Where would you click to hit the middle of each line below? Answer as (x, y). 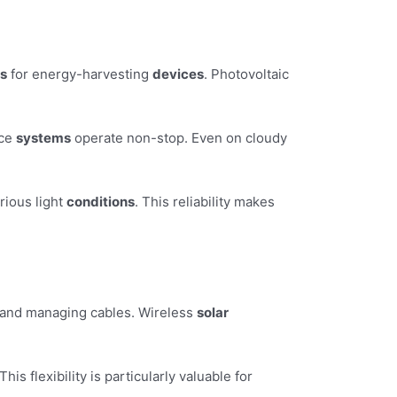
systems (43, 137)
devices (178, 74)
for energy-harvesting (80, 74)
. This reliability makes (205, 201)
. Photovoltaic (246, 74)
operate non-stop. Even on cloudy (179, 137)
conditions (101, 201)
